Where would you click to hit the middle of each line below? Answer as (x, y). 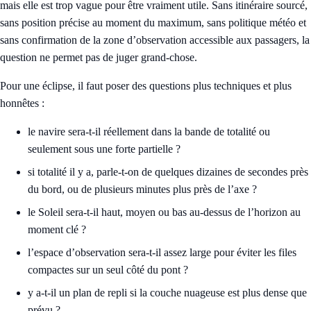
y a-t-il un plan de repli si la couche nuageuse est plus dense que (167, 292)
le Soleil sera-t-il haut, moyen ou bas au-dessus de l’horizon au (164, 212)
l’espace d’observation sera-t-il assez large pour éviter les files (162, 252)
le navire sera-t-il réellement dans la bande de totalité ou (149, 131)
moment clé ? (57, 229)
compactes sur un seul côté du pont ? (108, 269)
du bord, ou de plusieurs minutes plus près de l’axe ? (142, 189)
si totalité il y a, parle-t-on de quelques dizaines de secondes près (168, 171)
